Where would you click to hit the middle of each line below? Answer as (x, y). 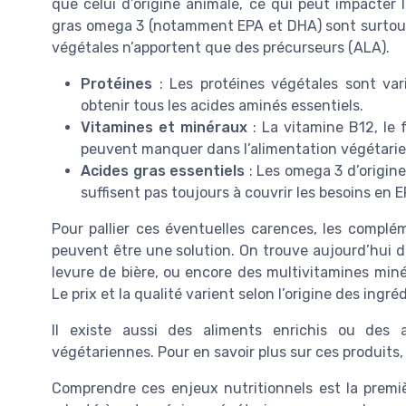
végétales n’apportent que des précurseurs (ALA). (221, 48)
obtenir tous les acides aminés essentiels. (222, 106)
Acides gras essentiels (163, 171)
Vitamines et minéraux (164, 128)
